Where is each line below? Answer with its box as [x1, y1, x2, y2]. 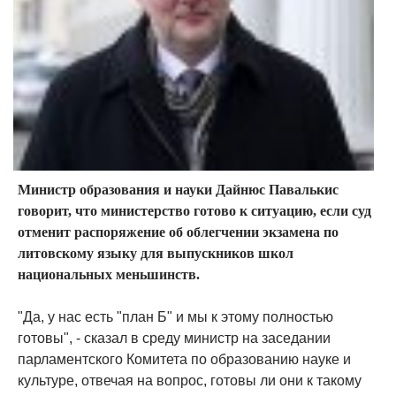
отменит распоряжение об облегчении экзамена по [18, 225, 339, 240]
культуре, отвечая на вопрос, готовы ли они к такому [18, 373, 362, 389]
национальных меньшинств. [18, 267, 200, 283]
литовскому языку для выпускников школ [18, 246, 293, 262]
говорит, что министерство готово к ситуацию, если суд [18, 203, 371, 219]
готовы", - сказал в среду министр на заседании [18, 331, 331, 346]
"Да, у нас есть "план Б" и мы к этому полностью [18, 309, 333, 325]
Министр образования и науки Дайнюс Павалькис [18, 182, 339, 198]
